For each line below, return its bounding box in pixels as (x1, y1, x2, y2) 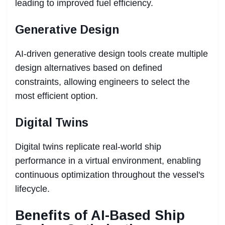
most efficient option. (15, 90, 98, 101)
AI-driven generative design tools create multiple (15, 48, 208, 59)
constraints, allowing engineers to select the (15, 76, 190, 87)
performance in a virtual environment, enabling (15, 155, 201, 166)
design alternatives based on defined (15, 62, 162, 73)
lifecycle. (15, 183, 50, 194)
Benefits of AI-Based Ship (15, 207, 185, 223)
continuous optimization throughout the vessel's (15, 169, 204, 180)
